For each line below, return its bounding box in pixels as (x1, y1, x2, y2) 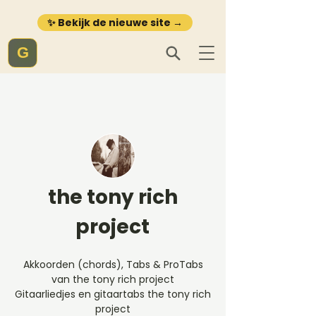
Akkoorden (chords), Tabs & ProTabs (23, 257, 203, 272)
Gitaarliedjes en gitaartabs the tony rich (15, 287, 211, 301)
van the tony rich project (51, 272, 174, 286)
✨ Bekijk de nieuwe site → (47, 16, 183, 30)
